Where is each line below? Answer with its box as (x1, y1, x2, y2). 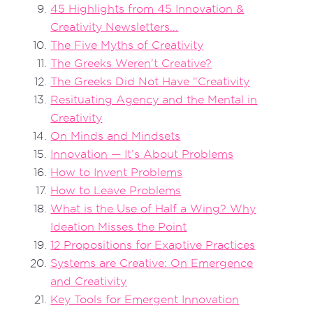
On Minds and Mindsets (50, 130, 181, 143)
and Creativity (50, 275, 127, 288)
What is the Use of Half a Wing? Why (50, 203, 256, 215)
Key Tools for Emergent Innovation (50, 293, 240, 306)
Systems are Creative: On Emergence (50, 257, 254, 270)
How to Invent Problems (50, 166, 183, 179)
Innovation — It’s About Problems (50, 148, 234, 161)
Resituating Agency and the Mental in (50, 94, 258, 106)
